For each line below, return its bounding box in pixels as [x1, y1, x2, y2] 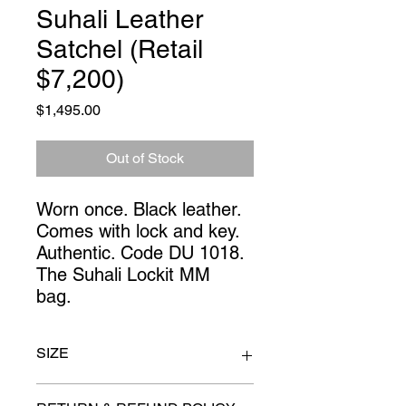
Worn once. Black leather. [36, 198, 241, 221]
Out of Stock [106, 150, 184, 168]
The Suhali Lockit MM [36, 264, 210, 286]
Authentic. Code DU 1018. [36, 242, 244, 265]
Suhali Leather [36, 5, 203, 34]
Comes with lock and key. [36, 220, 239, 243]
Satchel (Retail [36, 34, 203, 64]
